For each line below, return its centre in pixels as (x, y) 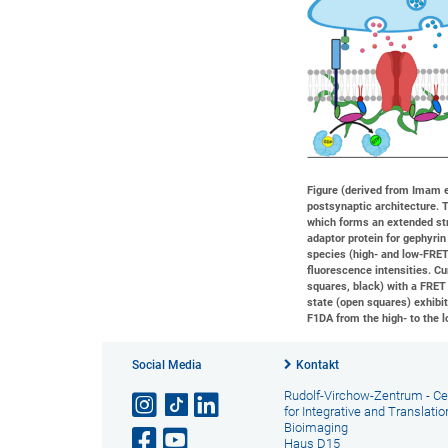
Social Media (167, 365)
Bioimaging (315, 427)
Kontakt (317, 365)
